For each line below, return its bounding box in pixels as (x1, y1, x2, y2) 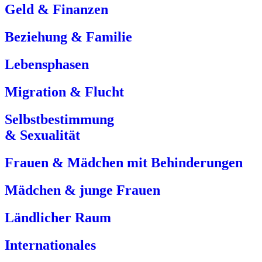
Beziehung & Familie (5, 29, 132, 45)
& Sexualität (5, 127, 80, 143)
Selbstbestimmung (5, 112, 114, 127)
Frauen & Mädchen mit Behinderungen (5, 154, 243, 170)
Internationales (5, 237, 96, 253)
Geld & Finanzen (5, 2, 108, 18)
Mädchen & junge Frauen (5, 182, 160, 198)
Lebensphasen (5, 57, 89, 73)
